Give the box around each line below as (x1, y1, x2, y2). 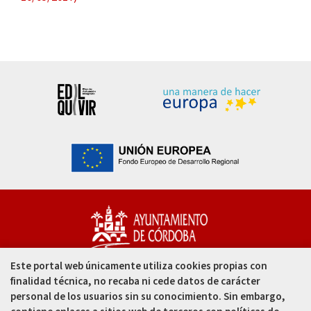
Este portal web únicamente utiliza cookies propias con (10, 258, 267, 274)
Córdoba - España (74, 288, 160, 305)
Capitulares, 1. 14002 (74, 271, 175, 288)
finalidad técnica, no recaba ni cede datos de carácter (10, 273, 260, 289)
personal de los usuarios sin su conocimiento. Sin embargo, (10, 288, 285, 304)
